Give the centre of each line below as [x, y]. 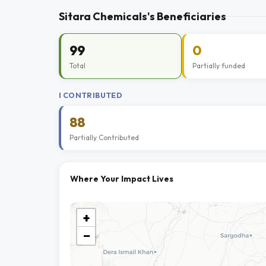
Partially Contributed [104, 137]
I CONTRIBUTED [91, 95]
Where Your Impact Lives [122, 179]
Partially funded [218, 66]
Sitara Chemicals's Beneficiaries [142, 16]
